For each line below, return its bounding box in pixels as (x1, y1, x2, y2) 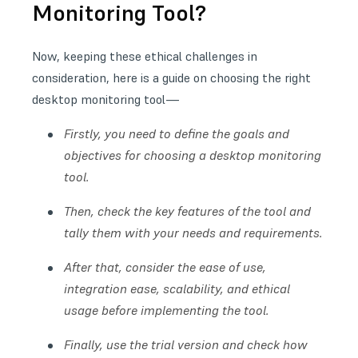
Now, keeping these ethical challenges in (32, 47, 257, 64)
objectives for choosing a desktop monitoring (64, 146, 321, 163)
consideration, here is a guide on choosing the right (32, 69, 311, 86)
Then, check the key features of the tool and (64, 202, 311, 219)
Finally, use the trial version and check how (64, 336, 308, 352)
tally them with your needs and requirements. (64, 224, 323, 241)
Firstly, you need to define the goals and (64, 125, 289, 141)
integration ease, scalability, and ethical (64, 280, 290, 296)
